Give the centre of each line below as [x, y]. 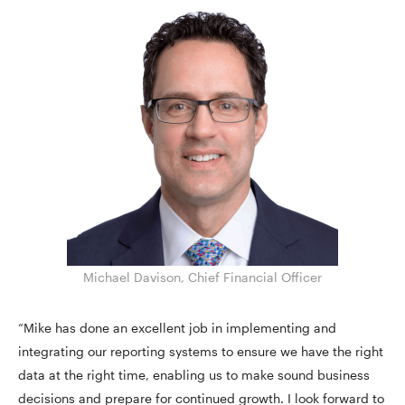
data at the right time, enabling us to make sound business [194, 375]
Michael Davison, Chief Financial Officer [202, 277]
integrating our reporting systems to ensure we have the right [201, 351]
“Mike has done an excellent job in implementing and [177, 328]
